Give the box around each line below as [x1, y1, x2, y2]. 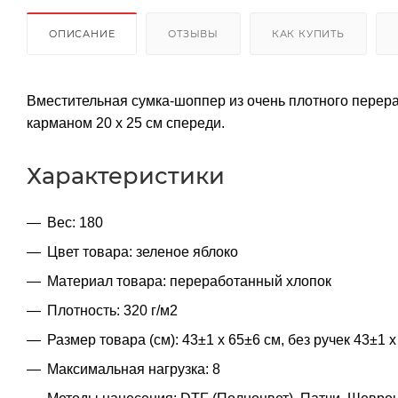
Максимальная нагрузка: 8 [47, 361, 220, 377]
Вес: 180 [47, 214, 103, 230]
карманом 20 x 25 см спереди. [27, 115, 225, 131]
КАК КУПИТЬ [271, 27, 345, 40]
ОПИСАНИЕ [49, 27, 115, 40]
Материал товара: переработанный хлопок [47, 273, 331, 289]
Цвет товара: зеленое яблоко [47, 243, 238, 259]
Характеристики [27, 161, 225, 189]
